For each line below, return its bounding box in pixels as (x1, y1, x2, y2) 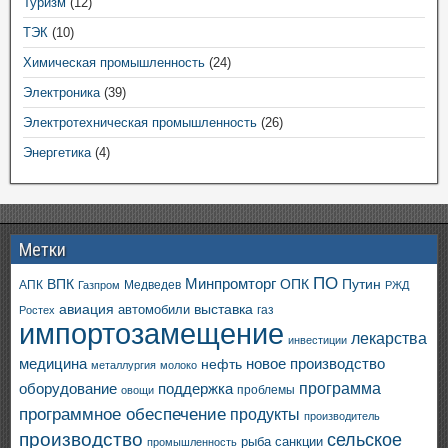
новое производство (246, 355, 385, 372)
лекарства (351, 330, 427, 347)
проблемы (237, 383, 295, 397)
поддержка (158, 381, 233, 397)
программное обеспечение (19, 405, 226, 424)
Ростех (19, 304, 55, 316)
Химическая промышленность (23, 55, 205, 70)
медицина (19, 355, 87, 372)
